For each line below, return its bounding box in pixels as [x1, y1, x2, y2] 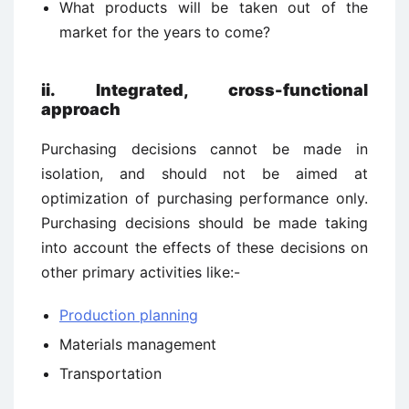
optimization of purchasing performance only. [41, 189, 368, 207]
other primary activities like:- [41, 263, 240, 281]
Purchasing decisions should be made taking [41, 214, 368, 232]
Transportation [59, 364, 162, 383]
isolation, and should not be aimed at [41, 164, 368, 183]
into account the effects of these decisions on [41, 238, 368, 257]
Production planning [59, 306, 198, 324]
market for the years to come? [59, 23, 270, 41]
